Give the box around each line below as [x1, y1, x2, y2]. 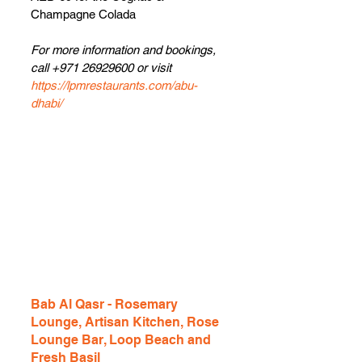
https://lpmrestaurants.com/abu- [31, 78, 197, 92]
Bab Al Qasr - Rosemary [31, 296, 181, 312]
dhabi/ [31, 95, 62, 110]
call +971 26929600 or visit [31, 60, 175, 74]
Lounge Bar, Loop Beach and [31, 331, 214, 347]
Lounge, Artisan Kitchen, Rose [31, 314, 222, 330]
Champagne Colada [31, 6, 136, 21]
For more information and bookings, [31, 42, 219, 57]
